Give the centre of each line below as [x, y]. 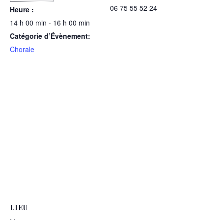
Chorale [22, 49]
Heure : [22, 9]
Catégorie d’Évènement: [50, 36]
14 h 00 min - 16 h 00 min [50, 23]
